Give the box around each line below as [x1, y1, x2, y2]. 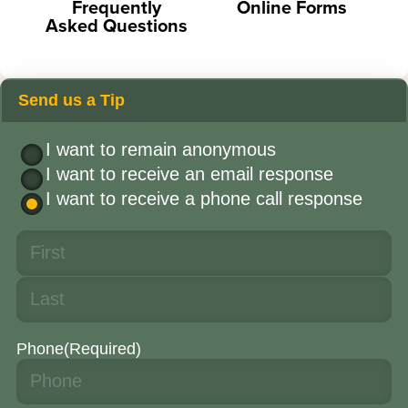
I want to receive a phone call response [46, 188, 362, 209]
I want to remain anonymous [46, 138, 276, 159]
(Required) [64, 339, 141, 358]
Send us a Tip [18, 91, 125, 110]
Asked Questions [46, 11, 188, 39]
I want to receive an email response [46, 163, 333, 184]
